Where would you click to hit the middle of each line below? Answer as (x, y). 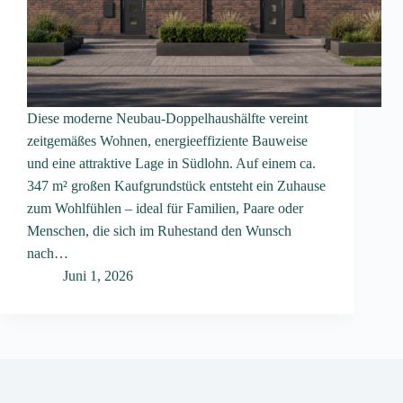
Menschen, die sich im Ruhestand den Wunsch (159, 230)
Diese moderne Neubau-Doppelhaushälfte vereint (167, 118)
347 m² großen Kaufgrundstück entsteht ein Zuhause (176, 185)
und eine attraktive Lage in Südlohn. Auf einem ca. (171, 163)
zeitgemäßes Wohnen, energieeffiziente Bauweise (167, 140)
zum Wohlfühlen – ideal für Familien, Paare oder (165, 208)
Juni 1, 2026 (98, 275)
